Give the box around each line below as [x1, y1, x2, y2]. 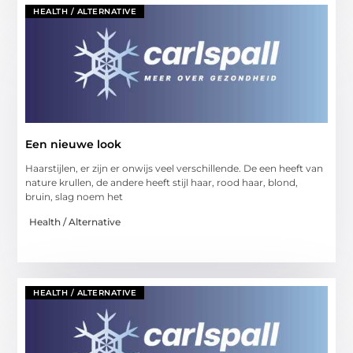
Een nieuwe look [25, 136, 122, 151]
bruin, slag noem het [25, 190, 124, 203]
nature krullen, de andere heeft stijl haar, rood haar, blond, [25, 176, 299, 188]
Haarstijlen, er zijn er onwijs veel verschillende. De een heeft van [25, 162, 324, 174]
